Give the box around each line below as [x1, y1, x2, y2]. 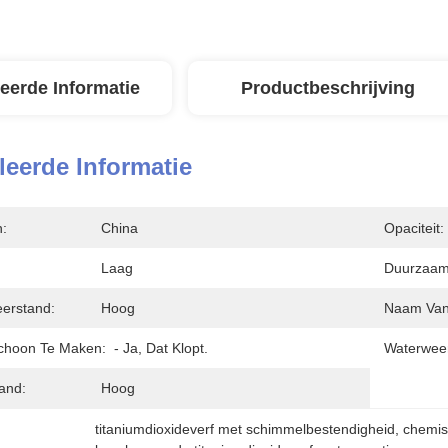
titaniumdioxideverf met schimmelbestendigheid [95, 421, 396, 437]
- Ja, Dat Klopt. [114, 340, 208, 356]
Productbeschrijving [241, 78, 415, 98]
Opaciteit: [384, 220, 444, 236]
